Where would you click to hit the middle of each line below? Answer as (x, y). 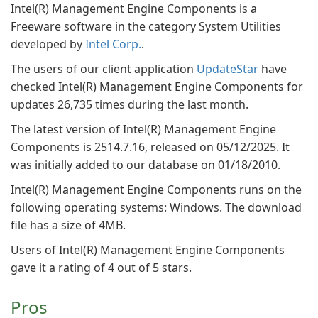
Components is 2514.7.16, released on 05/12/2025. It (150, 147)
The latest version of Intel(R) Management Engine (143, 129)
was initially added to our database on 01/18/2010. (146, 165)
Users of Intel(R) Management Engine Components (148, 250)
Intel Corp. (113, 44)
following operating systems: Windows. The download (156, 207)
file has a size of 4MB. (68, 225)
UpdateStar (227, 69)
